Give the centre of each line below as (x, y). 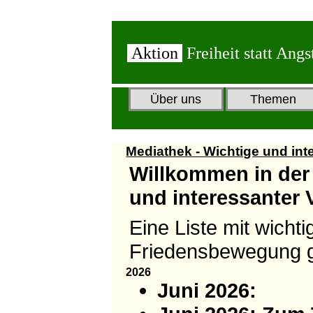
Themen (274, 99)
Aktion (155, 53)
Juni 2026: (206, 291)
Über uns (176, 99)
